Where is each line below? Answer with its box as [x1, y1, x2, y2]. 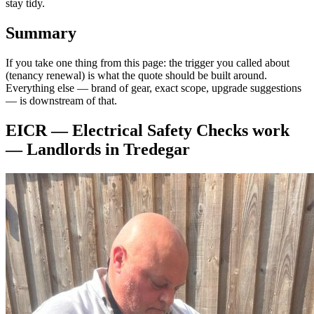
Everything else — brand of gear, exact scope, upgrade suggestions [6, 82, 301, 95]
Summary [6, 24, 76, 43]
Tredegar [123, 139, 190, 158]
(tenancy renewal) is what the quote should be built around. [6, 69, 267, 82]
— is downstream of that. [6, 95, 117, 107]
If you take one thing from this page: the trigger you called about [6, 57, 289, 69]
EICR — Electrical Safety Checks [6, 121, 248, 139]
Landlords [27, 139, 101, 158]
